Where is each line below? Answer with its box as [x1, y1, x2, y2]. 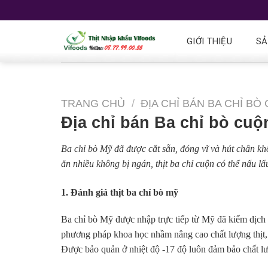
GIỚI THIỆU [187, 36, 233, 47]
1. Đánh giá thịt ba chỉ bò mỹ [61, 187, 178, 198]
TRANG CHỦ [61, 97, 125, 109]
